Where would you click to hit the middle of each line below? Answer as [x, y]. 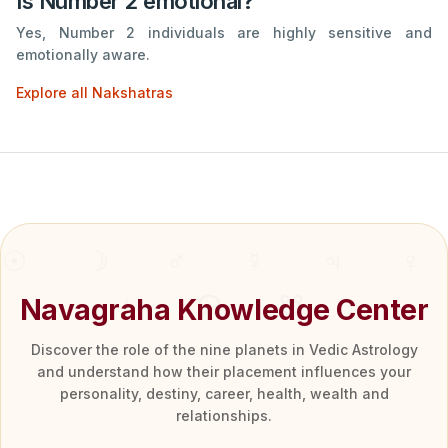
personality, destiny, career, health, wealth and [224, 394]
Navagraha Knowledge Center [224, 310]
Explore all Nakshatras [94, 93]
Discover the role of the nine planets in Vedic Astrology [224, 350]
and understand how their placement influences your [224, 372]
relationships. [224, 416]
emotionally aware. [83, 55]
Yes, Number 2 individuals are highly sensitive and [224, 33]
